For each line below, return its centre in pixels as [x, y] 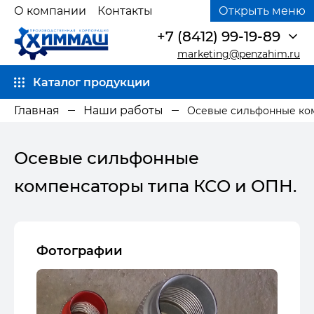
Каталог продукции [91, 82]
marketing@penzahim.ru [239, 54]
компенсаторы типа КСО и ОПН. [155, 186]
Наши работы [123, 111]
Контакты [125, 11]
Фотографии [80, 251]
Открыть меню [262, 11]
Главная [37, 111]
